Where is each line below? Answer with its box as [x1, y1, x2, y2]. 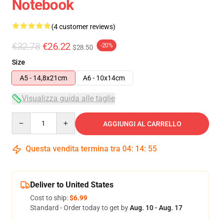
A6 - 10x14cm [83, 74, 125, 82]
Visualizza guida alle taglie [22, 94, 115, 103]
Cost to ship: [30, 194, 70, 202]
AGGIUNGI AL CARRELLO [103, 120, 182, 128]
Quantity [11, 113, 38, 121]
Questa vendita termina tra [24, 144, 122, 153]
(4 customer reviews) [51, 23, 115, 31]
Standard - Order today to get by [30, 204, 130, 212]
